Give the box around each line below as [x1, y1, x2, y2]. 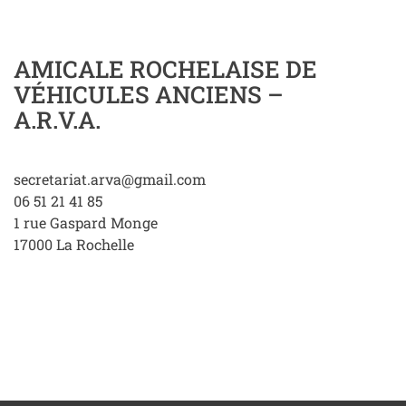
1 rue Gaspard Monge [14, 213, 158, 233]
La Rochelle [56, 235, 134, 255]
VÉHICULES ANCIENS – [14, 79, 284, 111]
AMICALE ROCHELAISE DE [14, 53, 317, 85]
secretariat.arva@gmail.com [14, 169, 206, 189]
